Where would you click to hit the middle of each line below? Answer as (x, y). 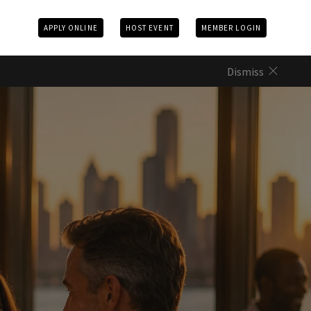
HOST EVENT (149, 28)
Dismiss (245, 71)
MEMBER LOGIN (231, 28)
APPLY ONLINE (70, 28)
